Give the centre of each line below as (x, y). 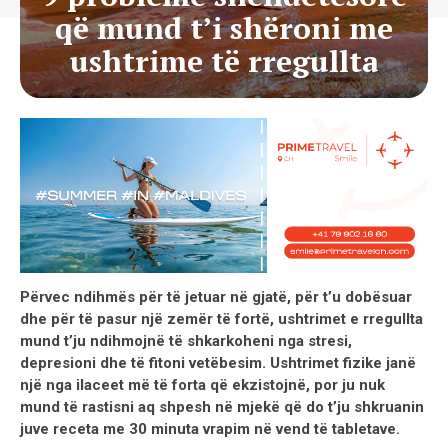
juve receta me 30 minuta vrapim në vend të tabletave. (210, 428)
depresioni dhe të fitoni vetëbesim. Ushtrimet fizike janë (218, 362)
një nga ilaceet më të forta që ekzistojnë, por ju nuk (202, 384)
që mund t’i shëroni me (224, 28)
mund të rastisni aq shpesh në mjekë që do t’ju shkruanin (222, 406)
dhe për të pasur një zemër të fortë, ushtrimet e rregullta (221, 318)
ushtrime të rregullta (224, 61)
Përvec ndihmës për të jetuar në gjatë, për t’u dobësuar (216, 296)
